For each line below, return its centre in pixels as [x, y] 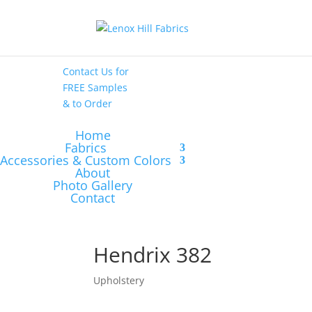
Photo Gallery [93, 185]
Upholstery [119, 280]
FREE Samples [95, 87]
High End [250, 24]
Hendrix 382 [153, 254]
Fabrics [86, 147]
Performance [156, 40]
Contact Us [89, 71]
